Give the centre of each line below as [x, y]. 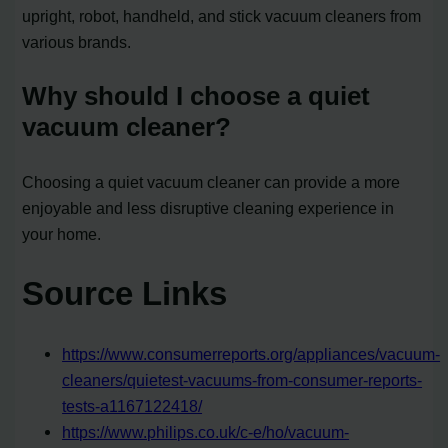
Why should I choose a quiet [196, 96]
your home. [62, 234]
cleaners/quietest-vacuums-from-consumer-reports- [242, 379]
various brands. [77, 42]
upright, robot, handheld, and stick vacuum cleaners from [222, 16]
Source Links [125, 294]
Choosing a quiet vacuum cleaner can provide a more [211, 182]
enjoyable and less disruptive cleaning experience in [208, 208]
